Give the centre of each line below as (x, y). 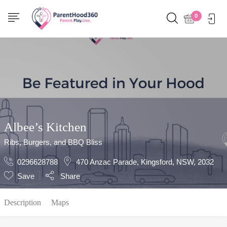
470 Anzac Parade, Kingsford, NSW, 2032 (145, 162)
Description (23, 202)
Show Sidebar (37, 13)
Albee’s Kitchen (45, 127)
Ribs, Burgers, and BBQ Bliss (53, 142)
